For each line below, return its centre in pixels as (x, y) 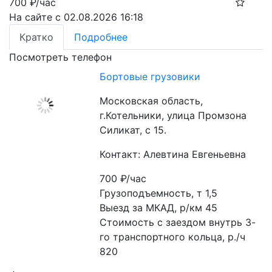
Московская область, (151, 101)
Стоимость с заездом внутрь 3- (178, 222)
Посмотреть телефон (60, 57)
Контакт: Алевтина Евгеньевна (173, 154)
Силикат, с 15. (133, 130)
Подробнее (101, 37)
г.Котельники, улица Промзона (173, 115)
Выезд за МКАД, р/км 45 (159, 208)
